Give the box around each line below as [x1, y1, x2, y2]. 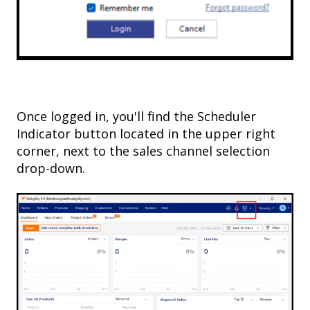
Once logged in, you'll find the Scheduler [17, 108, 256, 125]
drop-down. [17, 160, 85, 177]
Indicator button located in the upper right [17, 125, 275, 143]
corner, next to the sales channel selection [17, 143, 270, 160]
